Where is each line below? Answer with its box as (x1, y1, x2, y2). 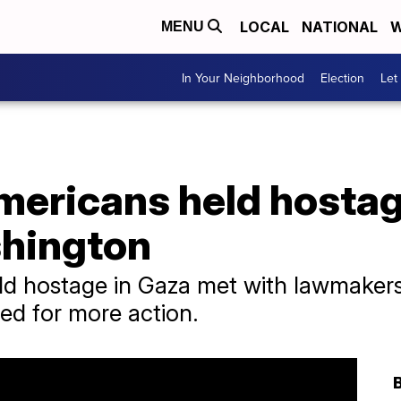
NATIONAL (302, 18, 378, 36)
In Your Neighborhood (182, 68, 304, 87)
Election (320, 68, 364, 87)
